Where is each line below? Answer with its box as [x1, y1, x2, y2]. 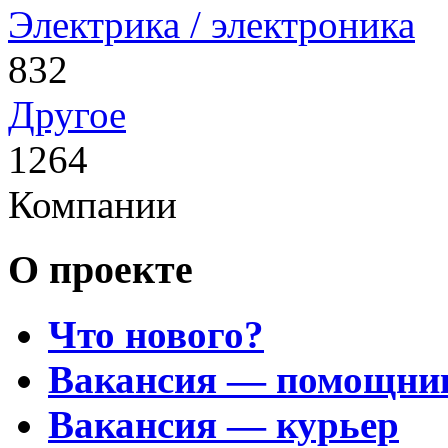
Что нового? [48, 312, 264, 356]
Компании [8, 183, 177, 227]
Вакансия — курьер [48, 402, 399, 446]
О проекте [8, 246, 193, 292]
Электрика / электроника [8, 3, 415, 47]
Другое [8, 93, 126, 137]
